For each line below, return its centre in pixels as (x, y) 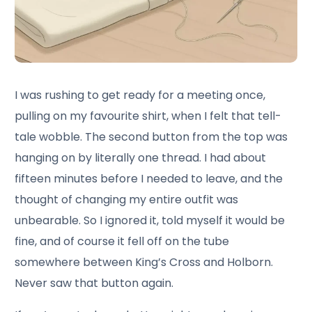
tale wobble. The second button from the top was (151, 136)
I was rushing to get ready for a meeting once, (140, 95)
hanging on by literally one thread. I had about (141, 157)
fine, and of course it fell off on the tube (122, 241)
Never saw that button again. (94, 283)
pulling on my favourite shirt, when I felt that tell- (148, 116)
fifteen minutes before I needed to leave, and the (149, 178)
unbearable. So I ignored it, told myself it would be (150, 220)
